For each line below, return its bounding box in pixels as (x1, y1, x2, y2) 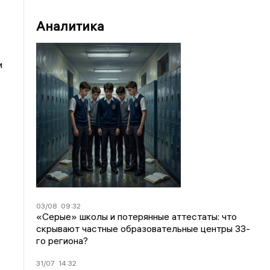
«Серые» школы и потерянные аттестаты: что (36, 210, 237, 222)
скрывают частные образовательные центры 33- (36, 222, 251, 234)
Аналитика (36, 17, 105, 34)
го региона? (36, 234, 89, 246)
